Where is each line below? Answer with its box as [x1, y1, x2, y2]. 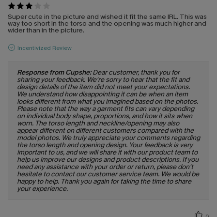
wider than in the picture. [8, 26, 84, 35]
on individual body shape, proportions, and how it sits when [17, 111, 192, 121]
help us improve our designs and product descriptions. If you [17, 155, 199, 165]
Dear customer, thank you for [93, 68, 180, 77]
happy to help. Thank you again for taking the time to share [17, 177, 191, 186]
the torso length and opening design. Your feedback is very [17, 140, 193, 150]
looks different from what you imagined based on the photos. [17, 97, 198, 107]
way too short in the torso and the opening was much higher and [8, 19, 206, 29]
